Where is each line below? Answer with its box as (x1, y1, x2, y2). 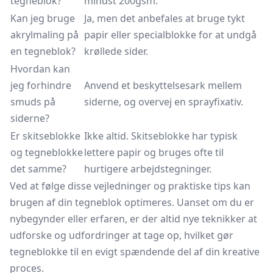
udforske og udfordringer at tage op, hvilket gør (10, 229, 233, 242)
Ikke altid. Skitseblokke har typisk (84, 129, 238, 143)
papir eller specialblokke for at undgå (84, 28, 257, 41)
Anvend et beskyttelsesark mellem (84, 79, 242, 92)
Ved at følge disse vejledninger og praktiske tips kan (10, 179, 250, 193)
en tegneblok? (10, 44, 76, 58)
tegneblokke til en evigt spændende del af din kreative (10, 245, 260, 258)
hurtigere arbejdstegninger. (84, 162, 211, 175)
